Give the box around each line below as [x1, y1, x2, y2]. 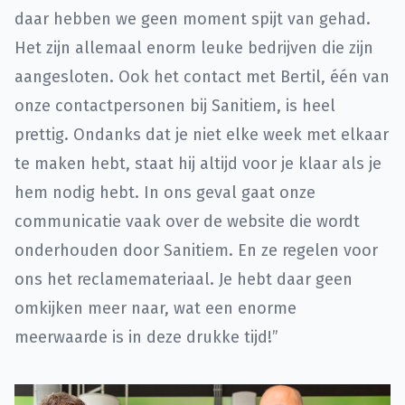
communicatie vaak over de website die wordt [14, 212, 360, 232]
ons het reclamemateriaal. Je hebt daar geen [14, 269, 353, 290]
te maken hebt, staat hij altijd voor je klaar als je [14, 154, 381, 174]
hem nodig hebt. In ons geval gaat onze [14, 183, 316, 203]
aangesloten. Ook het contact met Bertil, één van [14, 67, 390, 88]
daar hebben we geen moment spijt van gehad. [14, 9, 371, 30]
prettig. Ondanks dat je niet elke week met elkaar [14, 125, 389, 146]
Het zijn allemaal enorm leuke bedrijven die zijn [14, 38, 373, 59]
